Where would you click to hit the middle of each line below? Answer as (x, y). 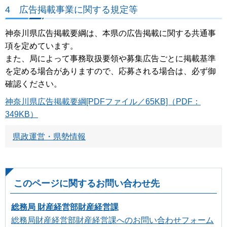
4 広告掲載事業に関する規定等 (71, 10)
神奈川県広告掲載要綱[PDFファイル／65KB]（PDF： (103, 101)
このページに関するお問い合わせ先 (87, 183)
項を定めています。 (42, 46)
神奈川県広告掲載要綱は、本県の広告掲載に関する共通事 (110, 33)
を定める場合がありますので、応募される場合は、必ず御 (110, 71)
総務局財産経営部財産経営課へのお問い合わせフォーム (112, 220)
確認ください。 (33, 84)
